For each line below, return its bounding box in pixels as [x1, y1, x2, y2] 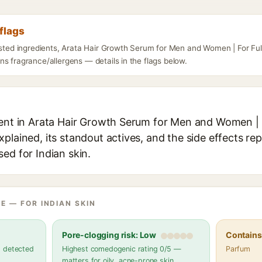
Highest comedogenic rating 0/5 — [62, 244, 181, 253]
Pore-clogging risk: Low [62, 230, 157, 240]
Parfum [226, 244, 250, 253]
